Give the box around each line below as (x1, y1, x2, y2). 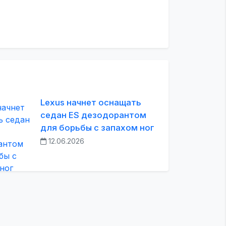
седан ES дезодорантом (40, 110, 146, 120)
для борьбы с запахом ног (40, 123, 154, 133)
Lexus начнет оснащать (40, 97, 141, 107)
